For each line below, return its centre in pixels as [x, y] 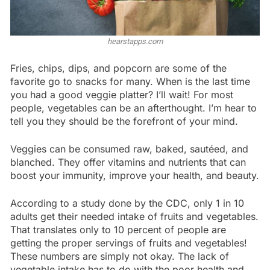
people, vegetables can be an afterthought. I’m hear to [133, 108]
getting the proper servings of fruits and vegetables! [129, 243]
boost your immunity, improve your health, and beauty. [135, 175]
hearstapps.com [135, 41]
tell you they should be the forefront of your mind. [124, 121]
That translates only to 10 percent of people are [118, 229]
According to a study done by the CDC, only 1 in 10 [127, 203]
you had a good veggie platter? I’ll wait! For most [122, 94]
